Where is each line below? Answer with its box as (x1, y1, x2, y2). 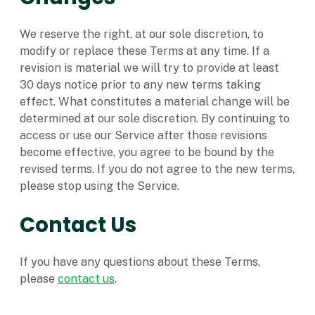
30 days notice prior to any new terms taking (20, 78, 261, 92)
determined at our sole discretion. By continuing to (20, 112, 290, 126)
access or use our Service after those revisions (20, 129, 267, 143)
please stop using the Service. (20, 179, 179, 193)
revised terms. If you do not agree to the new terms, (20, 162, 295, 176)
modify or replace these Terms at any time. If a (20, 44, 269, 58)
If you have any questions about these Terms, (20, 255, 260, 269)
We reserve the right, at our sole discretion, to (20, 27, 264, 41)
